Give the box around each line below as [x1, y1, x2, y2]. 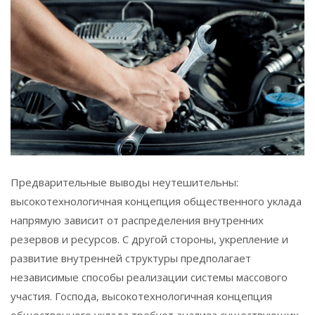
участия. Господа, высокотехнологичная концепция [11, 289, 272, 303]
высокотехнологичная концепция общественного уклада [11, 194, 302, 208]
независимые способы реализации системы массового [11, 270, 288, 284]
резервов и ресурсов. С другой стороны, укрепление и [11, 232, 288, 246]
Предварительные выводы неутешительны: [11, 175, 238, 189]
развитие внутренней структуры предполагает [11, 251, 251, 265]
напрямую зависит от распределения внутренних [11, 213, 264, 227]
